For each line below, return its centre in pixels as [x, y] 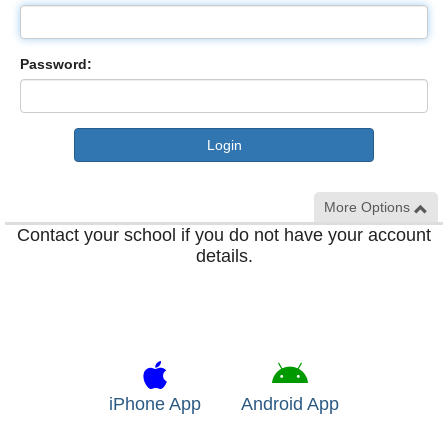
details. [224, 256]
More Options [369, 207]
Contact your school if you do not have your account [224, 235]
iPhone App [155, 404]
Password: [56, 64]
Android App [290, 404]
